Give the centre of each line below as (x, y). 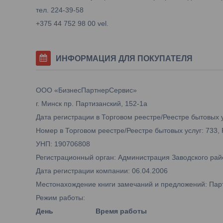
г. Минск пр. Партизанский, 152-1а (92, 104)
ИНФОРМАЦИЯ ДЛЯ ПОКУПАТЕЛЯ (124, 58)
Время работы (121, 211)
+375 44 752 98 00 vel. (72, 23)
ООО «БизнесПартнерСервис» (86, 90)
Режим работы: (60, 198)
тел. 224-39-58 (60, 10)
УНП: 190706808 (63, 144)
